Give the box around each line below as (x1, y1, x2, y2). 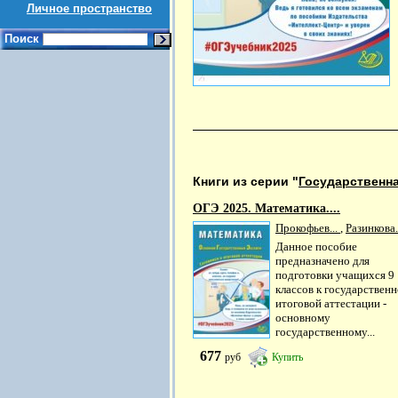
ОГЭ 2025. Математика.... (193, 201, 340, 215)
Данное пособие (275, 240, 357, 254)
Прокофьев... (275, 220, 340, 235)
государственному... (275, 325, 375, 339)
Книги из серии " (193, 173, 298, 188)
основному (275, 311, 330, 325)
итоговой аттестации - (275, 297, 386, 311)
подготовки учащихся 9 (275, 268, 394, 283)
